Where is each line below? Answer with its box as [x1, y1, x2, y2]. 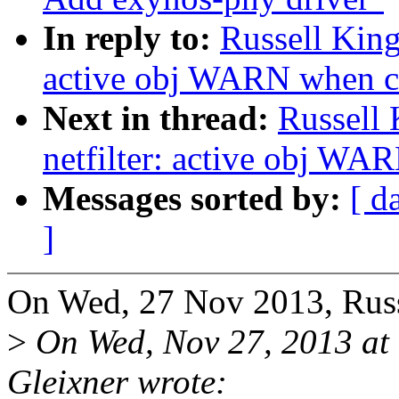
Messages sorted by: [43, 179, 350, 218]
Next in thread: [43, 99, 278, 138]
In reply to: [43, 19, 220, 58]
